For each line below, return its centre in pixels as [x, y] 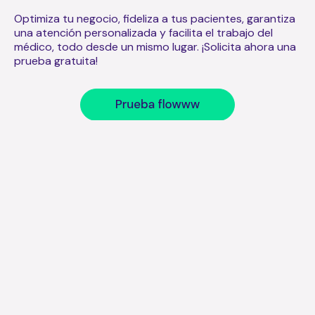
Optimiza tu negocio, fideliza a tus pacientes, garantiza [155, 18]
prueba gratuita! [56, 60]
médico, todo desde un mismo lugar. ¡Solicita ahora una [155, 46]
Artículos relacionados [77, 265]
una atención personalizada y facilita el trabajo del [143, 32]
